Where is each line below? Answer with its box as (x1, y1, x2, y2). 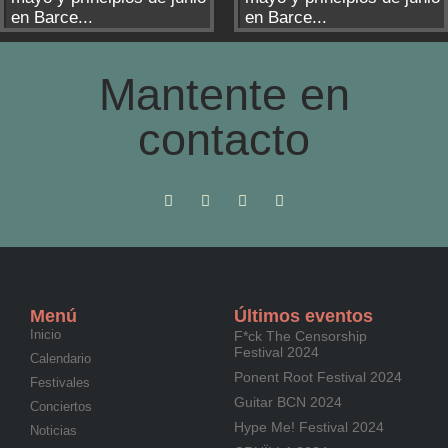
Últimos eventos (234, 306, 373, 326)
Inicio (30, 327, 61, 342)
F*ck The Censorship (234, 328, 367, 344)
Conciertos (30, 399, 92, 414)
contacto (138, 114, 310, 165)
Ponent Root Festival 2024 (234, 369, 402, 385)
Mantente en (98, 69, 350, 120)
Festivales (30, 375, 90, 390)
